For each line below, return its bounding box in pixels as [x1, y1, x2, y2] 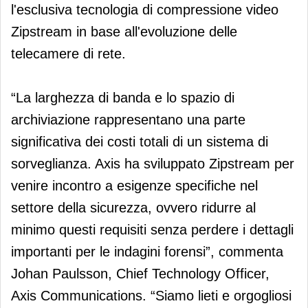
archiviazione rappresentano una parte [11, 111, 245, 127]
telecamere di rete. [11, 45, 126, 61]
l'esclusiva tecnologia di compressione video [11, 1, 278, 17]
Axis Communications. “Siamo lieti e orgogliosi [11, 287, 291, 303]
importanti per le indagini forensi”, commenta [11, 243, 283, 259]
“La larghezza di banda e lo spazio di [11, 89, 234, 105]
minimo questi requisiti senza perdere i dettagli [11, 221, 294, 237]
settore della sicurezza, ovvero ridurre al [11, 199, 256, 215]
